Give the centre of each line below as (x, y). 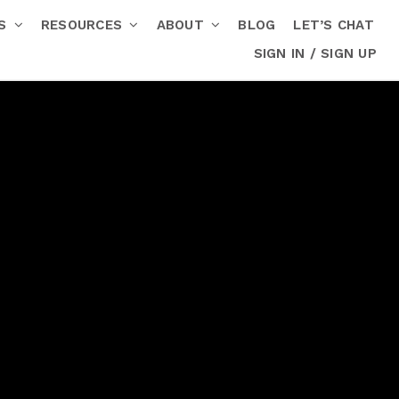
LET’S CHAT (334, 25)
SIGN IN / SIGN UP (315, 53)
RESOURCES (84, 25)
